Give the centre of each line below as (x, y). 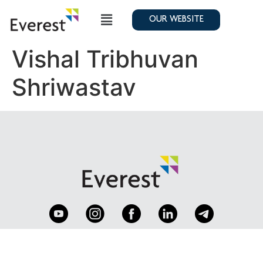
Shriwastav (74, 87)
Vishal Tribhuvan (105, 59)
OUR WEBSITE (176, 20)
